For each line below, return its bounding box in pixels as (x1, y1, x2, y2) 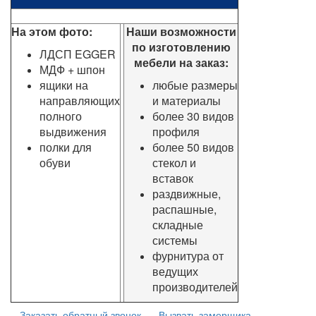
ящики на (39, 76, 88, 93)
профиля (152, 123, 200, 140)
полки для (39, 138, 92, 155)
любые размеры (152, 76, 238, 93)
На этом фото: (11, 23, 92, 39)
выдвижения (39, 123, 107, 140)
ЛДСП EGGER (39, 45, 119, 62)
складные (152, 216, 203, 233)
